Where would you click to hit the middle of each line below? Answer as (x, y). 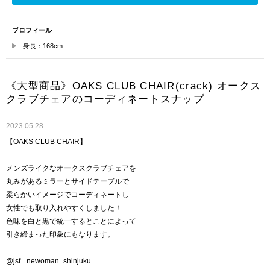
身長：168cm (43, 46)
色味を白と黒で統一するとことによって (71, 221)
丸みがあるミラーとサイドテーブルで (67, 182)
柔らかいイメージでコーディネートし (67, 195)
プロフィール (32, 30)
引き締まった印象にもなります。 (60, 235)
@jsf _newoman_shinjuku (49, 261)
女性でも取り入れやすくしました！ (64, 208)
